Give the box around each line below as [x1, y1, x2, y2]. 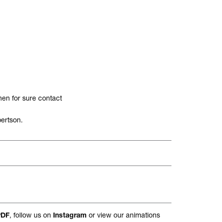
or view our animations [87, 211, 160, 220]
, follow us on [9, 211, 53, 220]
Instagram [53, 213, 87, 220]
